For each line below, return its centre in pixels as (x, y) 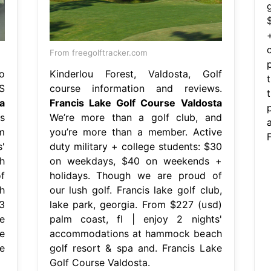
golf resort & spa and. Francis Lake (135, 248)
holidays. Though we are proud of (135, 175)
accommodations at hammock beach (135, 233)
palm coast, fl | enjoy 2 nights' (135, 219)
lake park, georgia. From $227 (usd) (135, 204)
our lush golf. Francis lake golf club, (135, 190)
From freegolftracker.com (98, 52)
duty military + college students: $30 (135, 146)
